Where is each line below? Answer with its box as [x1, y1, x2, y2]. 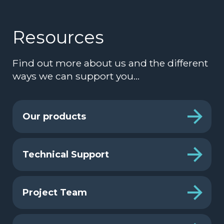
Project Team [22, 186, 87, 198]
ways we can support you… [12, 69, 139, 82]
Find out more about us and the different [12, 56, 208, 69]
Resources [12, 26, 104, 48]
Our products [22, 110, 86, 122]
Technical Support [22, 148, 109, 160]
